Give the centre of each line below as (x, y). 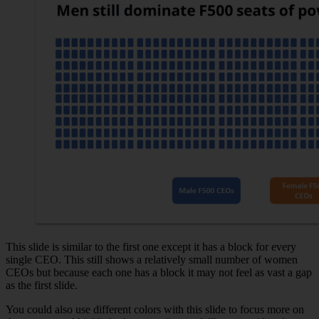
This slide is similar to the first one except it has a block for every (151, 247)
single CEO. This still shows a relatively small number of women (152, 260)
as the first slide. (42, 286)
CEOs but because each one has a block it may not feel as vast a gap (159, 273)
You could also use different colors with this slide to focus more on (155, 310)
